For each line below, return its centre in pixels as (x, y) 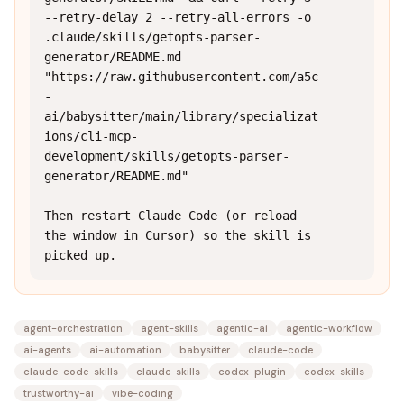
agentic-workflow (329, 328)
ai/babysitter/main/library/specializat (181, 116)
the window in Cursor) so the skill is (178, 235)
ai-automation (125, 350)
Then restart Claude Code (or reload (170, 216)
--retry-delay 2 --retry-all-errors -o (178, 17)
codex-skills (334, 372)
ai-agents (47, 350)
